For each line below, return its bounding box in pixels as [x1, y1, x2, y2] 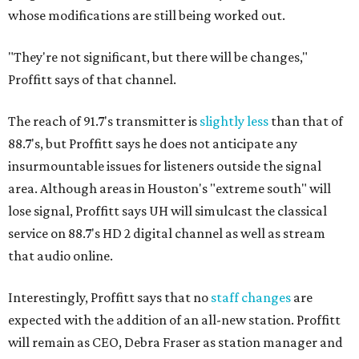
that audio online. [8, 248, 113, 264]
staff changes [211, 289, 291, 305]
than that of [268, 113, 343, 129]
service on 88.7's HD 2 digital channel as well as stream [8, 225, 325, 241]
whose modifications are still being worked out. [8, 7, 285, 23]
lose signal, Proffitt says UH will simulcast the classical [8, 203, 327, 219]
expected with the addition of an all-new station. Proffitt [8, 312, 341, 328]
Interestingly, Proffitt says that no [8, 289, 211, 305]
